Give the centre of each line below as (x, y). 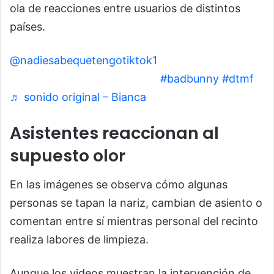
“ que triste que (198, 61)
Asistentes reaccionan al (114, 133)
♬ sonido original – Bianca (78, 97)
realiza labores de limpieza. (79, 239)
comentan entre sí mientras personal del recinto (134, 221)
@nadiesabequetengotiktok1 (83, 61)
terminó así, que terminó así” (85, 79)
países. (28, 27)
